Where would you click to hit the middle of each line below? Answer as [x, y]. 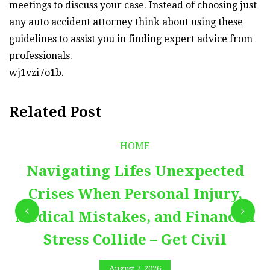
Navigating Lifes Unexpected [135, 171]
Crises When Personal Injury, [135, 194]
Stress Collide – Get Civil [135, 240]
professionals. [41, 55]
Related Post [55, 112]
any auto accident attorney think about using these [126, 22]
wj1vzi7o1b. [36, 72]
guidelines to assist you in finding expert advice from [131, 39]
